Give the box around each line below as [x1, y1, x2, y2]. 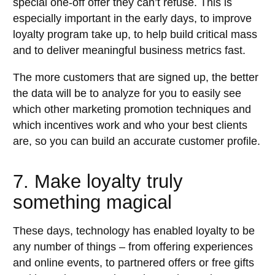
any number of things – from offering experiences [13, 241, 253, 254]
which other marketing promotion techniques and [13, 103, 251, 115]
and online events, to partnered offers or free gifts [13, 257, 254, 269]
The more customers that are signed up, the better [13, 71, 258, 83]
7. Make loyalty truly [13, 170, 183, 192]
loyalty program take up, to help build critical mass [13, 28, 257, 41]
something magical [13, 191, 172, 212]
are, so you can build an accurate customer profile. [13, 134, 260, 147]
